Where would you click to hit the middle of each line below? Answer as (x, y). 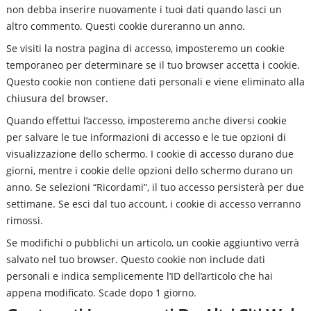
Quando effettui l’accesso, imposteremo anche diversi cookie (146, 120)
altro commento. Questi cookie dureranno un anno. (125, 26)
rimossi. (24, 220)
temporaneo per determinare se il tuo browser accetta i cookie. (153, 65)
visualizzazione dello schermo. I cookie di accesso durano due (150, 153)
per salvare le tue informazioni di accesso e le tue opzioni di (146, 137)
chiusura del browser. (57, 98)
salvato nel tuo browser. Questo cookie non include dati (135, 259)
